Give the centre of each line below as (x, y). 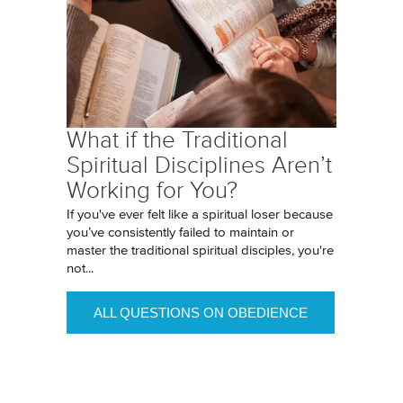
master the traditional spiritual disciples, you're (200, 251)
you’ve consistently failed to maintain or (180, 233)
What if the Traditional (177, 140)
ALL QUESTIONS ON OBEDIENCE (201, 313)
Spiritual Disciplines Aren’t (199, 165)
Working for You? (152, 190)
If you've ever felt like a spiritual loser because (200, 215)
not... (80, 269)
